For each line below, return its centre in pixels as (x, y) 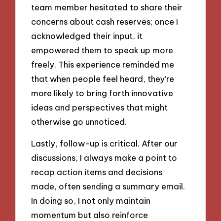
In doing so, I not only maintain (91, 201)
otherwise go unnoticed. (79, 121)
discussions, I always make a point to (104, 158)
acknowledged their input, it (87, 36)
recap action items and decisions (97, 172)
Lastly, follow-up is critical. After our (105, 144)
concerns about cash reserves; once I (105, 21)
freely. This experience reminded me (103, 64)
